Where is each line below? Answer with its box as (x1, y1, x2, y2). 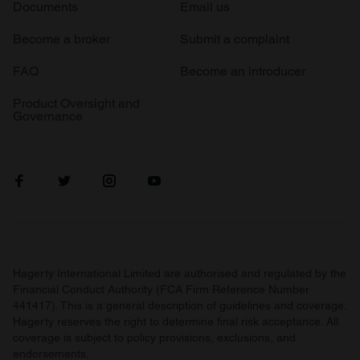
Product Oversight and (13, 96, 140, 112)
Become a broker (13, 31, 110, 47)
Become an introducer (180, 63, 305, 80)
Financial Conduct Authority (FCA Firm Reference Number (13, 283, 309, 297)
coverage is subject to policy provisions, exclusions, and (13, 331, 296, 345)
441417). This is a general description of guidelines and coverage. (13, 299, 346, 313)
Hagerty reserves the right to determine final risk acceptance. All (13, 315, 338, 329)
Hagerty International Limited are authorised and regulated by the (13, 267, 346, 280)
